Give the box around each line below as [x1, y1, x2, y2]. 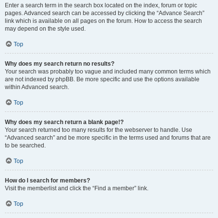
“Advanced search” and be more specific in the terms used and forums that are [5, 134, 211, 141]
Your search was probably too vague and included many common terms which [5, 68, 211, 75]
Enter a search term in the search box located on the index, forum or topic [5, 2, 197, 9]
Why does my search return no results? [5, 60, 114, 67]
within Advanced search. [5, 84, 69, 91]
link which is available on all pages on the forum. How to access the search [5, 18, 202, 24]
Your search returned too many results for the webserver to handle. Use [5, 127, 192, 133]
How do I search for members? [5, 177, 90, 184]
